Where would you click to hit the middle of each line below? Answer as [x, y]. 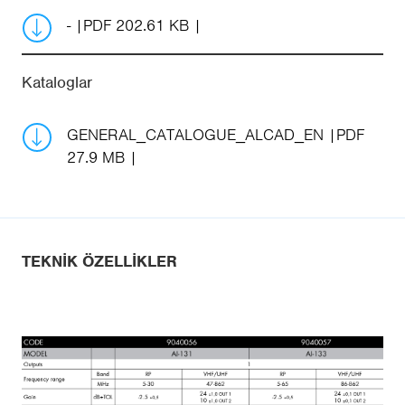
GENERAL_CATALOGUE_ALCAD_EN [198, 134]
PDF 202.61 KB [136, 25]
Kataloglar [57, 82]
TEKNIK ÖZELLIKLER [99, 261]
